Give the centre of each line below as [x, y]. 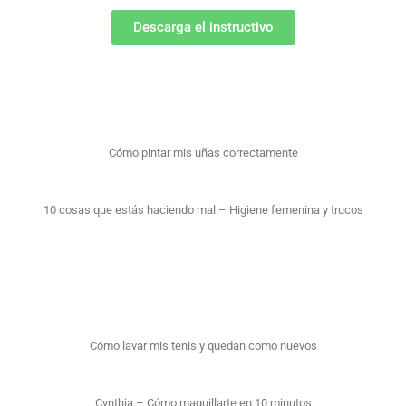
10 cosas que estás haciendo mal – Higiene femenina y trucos [203, 210]
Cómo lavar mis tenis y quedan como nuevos [203, 345]
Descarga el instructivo [203, 27]
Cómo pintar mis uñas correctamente [203, 153]
